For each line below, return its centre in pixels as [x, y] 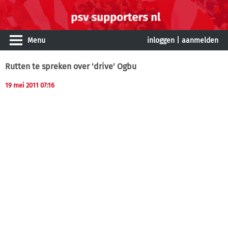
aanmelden [200, 40]
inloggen [161, 40]
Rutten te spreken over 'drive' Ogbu [71, 66]
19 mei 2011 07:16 [30, 85]
